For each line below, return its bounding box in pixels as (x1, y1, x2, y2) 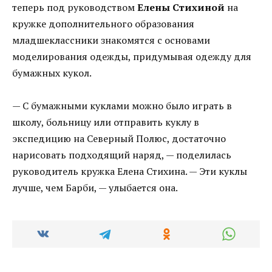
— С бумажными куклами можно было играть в (12, 99, 232, 113)
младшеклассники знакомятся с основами (12, 33, 210, 47)
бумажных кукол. (12, 66, 92, 80)
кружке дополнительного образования (12, 17, 194, 31)
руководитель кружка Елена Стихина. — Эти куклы (12, 165, 247, 178)
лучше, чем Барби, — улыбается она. (12, 181, 178, 195)
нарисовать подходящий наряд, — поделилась (12, 148, 231, 162)
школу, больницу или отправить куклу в (12, 115, 199, 129)
